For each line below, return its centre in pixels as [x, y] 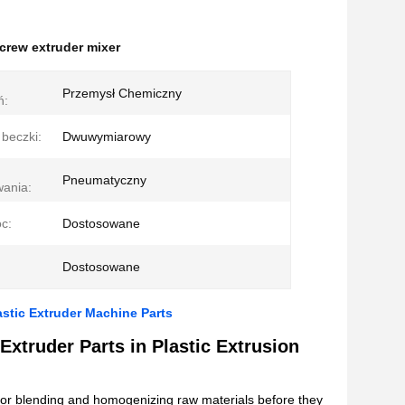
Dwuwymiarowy [107, 137]
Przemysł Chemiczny [122, 93]
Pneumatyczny [104, 180]
